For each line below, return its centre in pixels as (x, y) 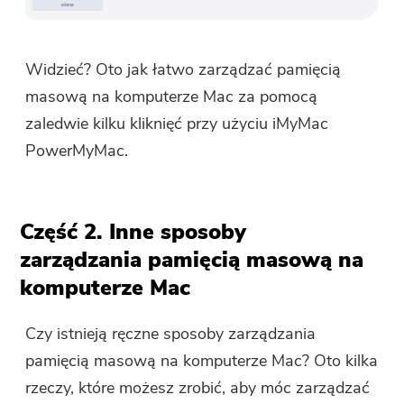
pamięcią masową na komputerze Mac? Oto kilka (202, 361)
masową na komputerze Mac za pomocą (172, 97)
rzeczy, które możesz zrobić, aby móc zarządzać (198, 388)
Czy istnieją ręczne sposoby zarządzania (171, 334)
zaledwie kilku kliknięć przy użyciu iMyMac (177, 124)
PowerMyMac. (77, 151)
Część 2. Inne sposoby (133, 232)
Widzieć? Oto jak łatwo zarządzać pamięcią (184, 70)
